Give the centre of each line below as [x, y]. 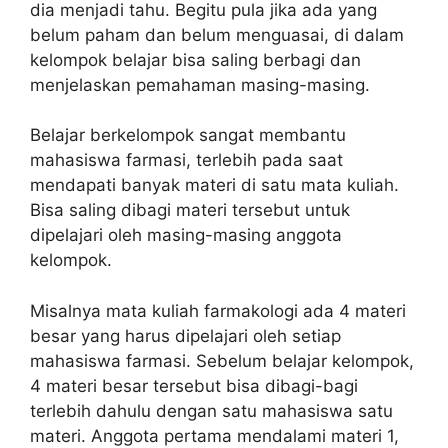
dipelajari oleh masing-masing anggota [186, 235]
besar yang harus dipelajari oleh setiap [185, 335]
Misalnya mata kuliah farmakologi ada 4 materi [218, 310]
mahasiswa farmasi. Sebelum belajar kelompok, [222, 360]
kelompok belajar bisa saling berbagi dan [195, 59]
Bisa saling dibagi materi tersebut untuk [190, 210]
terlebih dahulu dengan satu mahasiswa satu [211, 410]
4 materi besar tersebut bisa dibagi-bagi [194, 385]
